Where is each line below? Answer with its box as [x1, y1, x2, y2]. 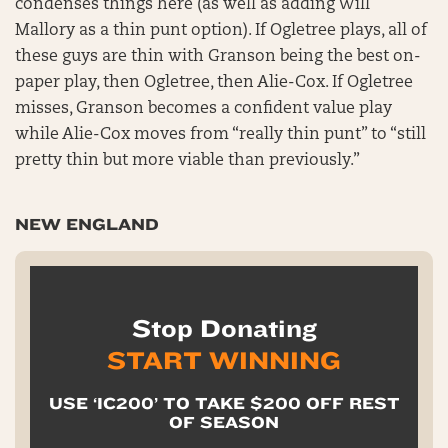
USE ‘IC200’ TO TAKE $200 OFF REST [48, 393, 400, 413]
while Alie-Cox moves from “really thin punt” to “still [15, 126, 426, 143]
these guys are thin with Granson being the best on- [15, 48, 421, 65]
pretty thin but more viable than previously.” [15, 152, 364, 169]
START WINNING [107, 346, 341, 375]
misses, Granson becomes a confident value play [15, 100, 392, 117]
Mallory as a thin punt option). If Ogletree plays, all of [15, 22, 427, 39]
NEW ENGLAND [15, 214, 159, 234]
